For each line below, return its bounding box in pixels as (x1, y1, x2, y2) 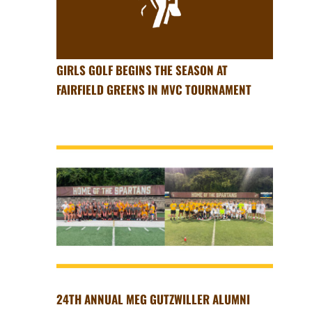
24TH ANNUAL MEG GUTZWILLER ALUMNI (56, 290, 250, 309)
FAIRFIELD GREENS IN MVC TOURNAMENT (56, 81, 251, 99)
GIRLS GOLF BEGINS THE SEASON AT (56, 61, 228, 79)
